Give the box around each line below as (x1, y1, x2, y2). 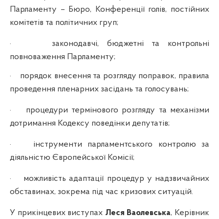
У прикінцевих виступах (10, 208, 105, 218)
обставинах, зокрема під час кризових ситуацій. (10, 187, 193, 197)
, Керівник (171, 208, 210, 218)
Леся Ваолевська (105, 208, 171, 218)
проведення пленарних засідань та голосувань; (10, 84, 189, 94)
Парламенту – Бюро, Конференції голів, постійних (10, 4, 209, 14)
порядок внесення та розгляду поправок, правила (20, 71, 210, 81)
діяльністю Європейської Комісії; (10, 153, 134, 162)
